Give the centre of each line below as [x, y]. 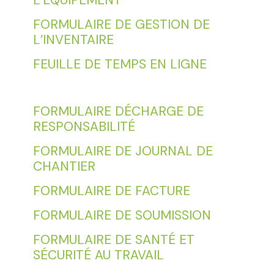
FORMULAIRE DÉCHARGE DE [118, 111]
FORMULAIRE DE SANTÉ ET [113, 239]
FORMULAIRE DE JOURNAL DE [123, 151]
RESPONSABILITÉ [84, 126]
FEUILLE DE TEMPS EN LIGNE [120, 65]
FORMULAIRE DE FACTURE [111, 191]
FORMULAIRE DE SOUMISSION [122, 215]
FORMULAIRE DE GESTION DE [121, 25]
